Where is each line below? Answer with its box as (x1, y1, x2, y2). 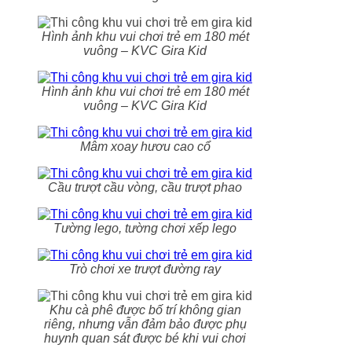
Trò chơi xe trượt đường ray (69, 262, 221, 276)
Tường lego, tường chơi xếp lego (53, 221, 236, 235)
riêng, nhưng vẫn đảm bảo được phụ (43, 317, 247, 331)
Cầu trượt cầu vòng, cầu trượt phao (48, 180, 242, 194)
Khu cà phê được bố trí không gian (49, 302, 241, 317)
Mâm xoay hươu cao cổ (79, 139, 211, 153)
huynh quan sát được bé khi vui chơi (44, 331, 246, 345)
